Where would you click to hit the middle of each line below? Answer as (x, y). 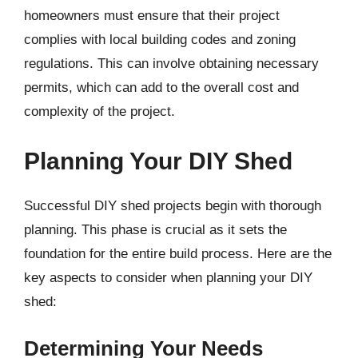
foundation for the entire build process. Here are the (178, 253)
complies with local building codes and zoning (160, 40)
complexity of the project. (99, 111)
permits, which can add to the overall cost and (161, 88)
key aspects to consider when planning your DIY (168, 277)
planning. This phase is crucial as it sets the (155, 229)
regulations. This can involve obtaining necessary (171, 64)
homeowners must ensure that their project (152, 16)
